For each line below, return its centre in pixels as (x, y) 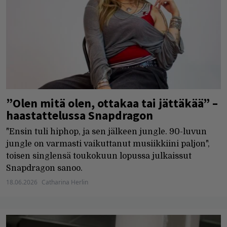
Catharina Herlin (65, 182)
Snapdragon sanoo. (44, 168)
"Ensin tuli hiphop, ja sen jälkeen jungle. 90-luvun (106, 131)
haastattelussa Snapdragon (80, 115)
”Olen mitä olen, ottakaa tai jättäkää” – (112, 103)
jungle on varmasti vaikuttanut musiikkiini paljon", (108, 144)
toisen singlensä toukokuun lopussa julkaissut (99, 156)
